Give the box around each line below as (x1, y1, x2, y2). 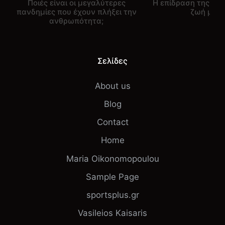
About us (94, 80, 131, 91)
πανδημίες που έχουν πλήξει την (16, 7, 137, 17)
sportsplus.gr (86, 190, 139, 200)
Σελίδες (97, 56, 128, 66)
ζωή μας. (190, 7, 224, 17)
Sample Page (86, 171, 139, 182)
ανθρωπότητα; (49, 16, 104, 26)
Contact (96, 117, 129, 128)
